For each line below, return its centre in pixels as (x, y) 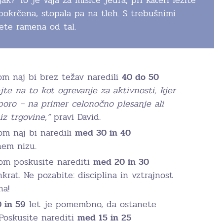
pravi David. (75, 117)
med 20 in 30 (121, 162)
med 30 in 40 (103, 132)
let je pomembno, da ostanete (91, 204)
